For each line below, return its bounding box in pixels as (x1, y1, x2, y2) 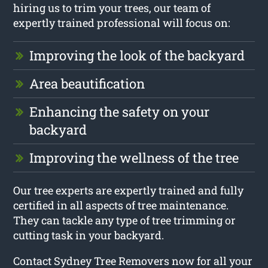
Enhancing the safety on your (29, 102, 210, 120)
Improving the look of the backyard (29, 46, 245, 64)
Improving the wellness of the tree (29, 148, 239, 166)
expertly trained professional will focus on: (13, 15, 231, 30)
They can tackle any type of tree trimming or (13, 212, 236, 227)
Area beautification (29, 74, 145, 92)
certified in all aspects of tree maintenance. (13, 197, 229, 212)
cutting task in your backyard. (13, 227, 165, 242)
